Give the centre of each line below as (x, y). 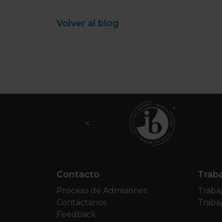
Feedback (76, 214)
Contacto (78, 174)
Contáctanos (82, 202)
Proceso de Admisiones (102, 191)
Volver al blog (88, 23)
